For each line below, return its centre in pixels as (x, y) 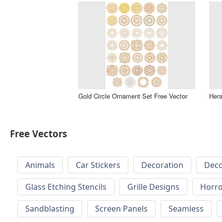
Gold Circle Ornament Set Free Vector (133, 96)
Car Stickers (98, 165)
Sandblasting (50, 209)
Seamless (186, 209)
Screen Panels (121, 209)
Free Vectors (38, 134)
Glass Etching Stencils (66, 187)
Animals (40, 165)
